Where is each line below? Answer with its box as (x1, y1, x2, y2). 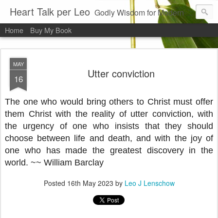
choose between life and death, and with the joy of (5, 133, 213, 143)
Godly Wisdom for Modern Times (94, 7, 186, 18)
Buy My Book (30, 25, 72, 35)
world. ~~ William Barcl (5, 158, 94, 167)
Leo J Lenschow (124, 178, 175, 188)
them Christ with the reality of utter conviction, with (5, 109, 213, 119)
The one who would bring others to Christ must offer (5, 97, 213, 107)
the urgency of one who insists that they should (5, 121, 213, 131)
